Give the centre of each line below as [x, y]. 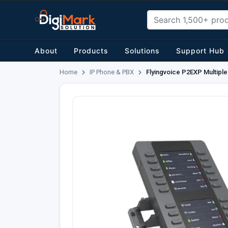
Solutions [142, 51]
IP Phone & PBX [112, 72]
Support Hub [201, 51]
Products [91, 51]
